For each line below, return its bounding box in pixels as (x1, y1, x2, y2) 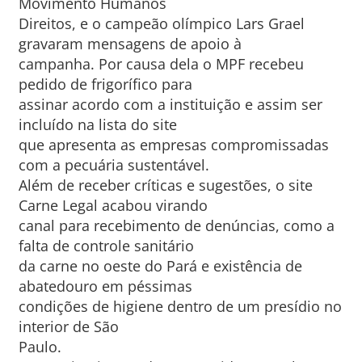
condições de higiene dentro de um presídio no (18, 297, 342, 316)
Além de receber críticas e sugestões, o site (18, 175, 313, 195)
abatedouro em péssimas (18, 276, 192, 296)
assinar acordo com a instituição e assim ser (18, 95, 322, 114)
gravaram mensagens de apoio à (18, 34, 242, 53)
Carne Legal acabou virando (18, 196, 208, 215)
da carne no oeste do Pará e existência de (18, 256, 302, 276)
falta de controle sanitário (18, 236, 194, 255)
